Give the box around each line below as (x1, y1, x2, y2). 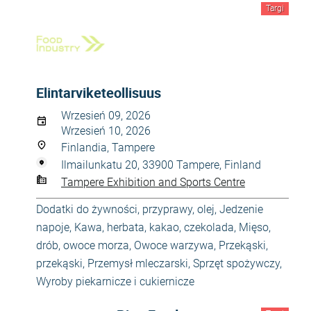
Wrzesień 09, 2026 (61, 109, 151, 122)
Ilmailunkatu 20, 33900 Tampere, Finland (61, 158, 261, 171)
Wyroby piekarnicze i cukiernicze (36, 275, 194, 288)
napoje (36, 221, 69, 234)
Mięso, (239, 221, 271, 234)
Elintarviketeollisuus (36, 83, 161, 102)
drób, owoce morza (36, 239, 129, 252)
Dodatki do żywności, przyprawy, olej (36, 203, 215, 216)
